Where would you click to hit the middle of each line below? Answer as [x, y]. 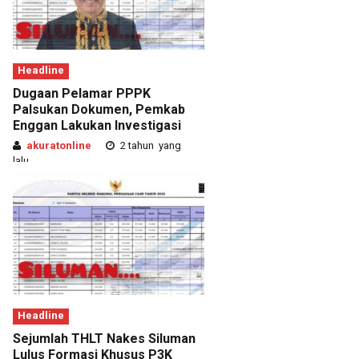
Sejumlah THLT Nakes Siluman [104, 338]
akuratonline [59, 145]
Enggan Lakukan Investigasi [97, 125]
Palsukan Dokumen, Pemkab [99, 109]
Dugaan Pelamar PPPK [82, 93]
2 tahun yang [149, 145]
